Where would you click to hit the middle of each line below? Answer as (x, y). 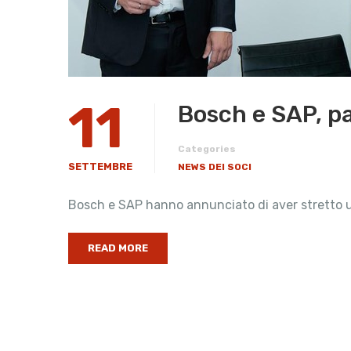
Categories (207, 149)
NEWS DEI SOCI (215, 167)
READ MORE (118, 248)
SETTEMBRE (100, 166)
